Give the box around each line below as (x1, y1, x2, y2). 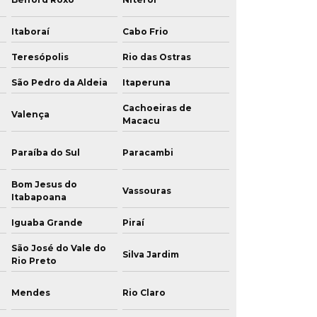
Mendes (11, 287, 50, 298)
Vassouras (122, 185, 172, 196)
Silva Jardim (122, 249, 180, 260)
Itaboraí (11, 26, 50, 37)
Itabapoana (11, 192, 67, 202)
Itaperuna (122, 77, 171, 88)
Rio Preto (11, 255, 57, 266)
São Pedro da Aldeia (11, 77, 108, 88)
